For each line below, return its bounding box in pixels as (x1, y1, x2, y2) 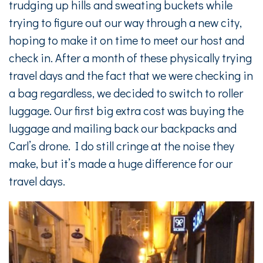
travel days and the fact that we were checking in (9, 68, 253, 83)
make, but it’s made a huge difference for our (9, 156, 232, 171)
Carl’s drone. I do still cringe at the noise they (9, 138, 234, 153)
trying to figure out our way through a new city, (9, 15, 242, 30)
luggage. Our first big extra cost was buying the (9, 103, 244, 118)
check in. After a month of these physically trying (9, 50, 252, 65)
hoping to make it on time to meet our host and (9, 32, 244, 48)
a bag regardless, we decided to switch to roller (9, 85, 243, 100)
